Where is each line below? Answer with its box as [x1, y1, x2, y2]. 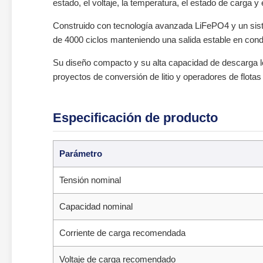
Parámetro [59, 149, 102, 159]
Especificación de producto [53, 110, 218, 125]
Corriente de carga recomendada [59, 228, 186, 238]
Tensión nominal [59, 175, 121, 185]
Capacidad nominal [59, 201, 133, 211]
